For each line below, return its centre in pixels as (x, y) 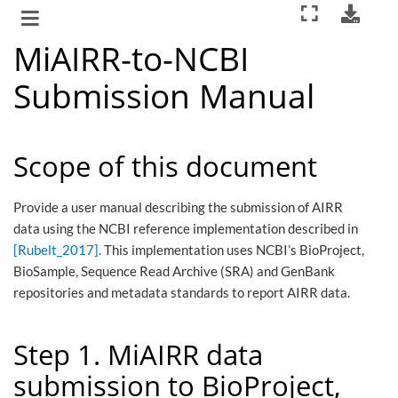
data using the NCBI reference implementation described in (186, 228)
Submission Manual (164, 96)
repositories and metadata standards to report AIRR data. (182, 292)
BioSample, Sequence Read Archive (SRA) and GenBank (174, 271)
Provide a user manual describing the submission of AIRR (178, 207)
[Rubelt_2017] (56, 250)
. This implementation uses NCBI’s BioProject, (231, 250)
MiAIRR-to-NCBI (131, 58)
